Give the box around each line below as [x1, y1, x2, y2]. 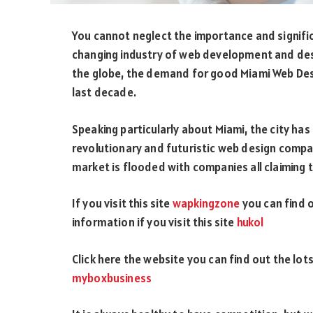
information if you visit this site [72, 214, 237, 231]
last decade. [72, 85, 136, 100]
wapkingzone [172, 196, 240, 212]
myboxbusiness [72, 270, 152, 286]
